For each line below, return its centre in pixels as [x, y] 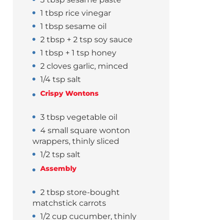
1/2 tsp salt [61, 155]
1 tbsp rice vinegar [76, 13]
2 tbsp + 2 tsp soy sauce [87, 40]
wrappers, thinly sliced [76, 141]
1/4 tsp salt [61, 80]
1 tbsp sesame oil [74, 27]
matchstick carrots [69, 203]
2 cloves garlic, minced [84, 66]
